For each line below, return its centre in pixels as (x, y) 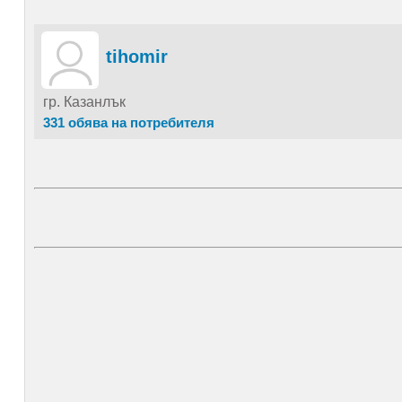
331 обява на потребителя (128, 122)
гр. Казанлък (84, 102)
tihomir (136, 57)
